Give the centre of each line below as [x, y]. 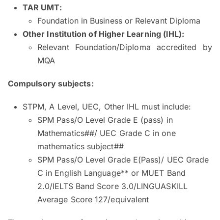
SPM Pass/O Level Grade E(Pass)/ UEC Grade [123, 159]
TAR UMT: [42, 7]
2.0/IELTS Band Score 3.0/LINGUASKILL [112, 186]
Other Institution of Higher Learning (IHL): [104, 34]
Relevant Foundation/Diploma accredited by [125, 47]
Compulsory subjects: [51, 83]
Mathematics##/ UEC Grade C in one [107, 133]
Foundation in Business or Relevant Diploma [119, 20]
